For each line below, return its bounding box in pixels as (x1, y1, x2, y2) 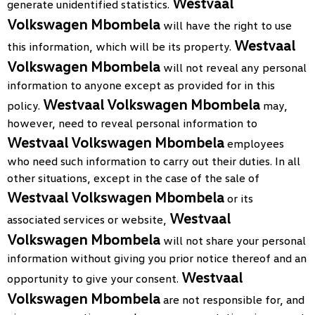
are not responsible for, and (160, 292, 304, 307)
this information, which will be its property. (7, 39, 234, 53)
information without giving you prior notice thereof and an (7, 251, 307, 265)
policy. (7, 98, 43, 112)
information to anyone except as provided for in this (7, 78, 275, 92)
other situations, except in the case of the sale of (7, 171, 259, 185)
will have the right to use (160, 18, 292, 32)
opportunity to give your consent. (7, 271, 181, 285)
